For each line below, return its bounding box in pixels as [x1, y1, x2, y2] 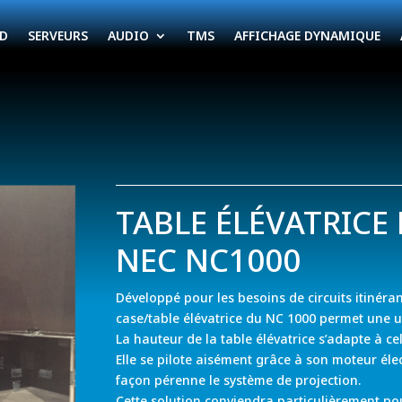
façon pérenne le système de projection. [116, 371, 362, 389]
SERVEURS [27, 27, 88, 44]
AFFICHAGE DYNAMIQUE [233, 27, 380, 44]
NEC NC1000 [116, 239, 301, 281]
